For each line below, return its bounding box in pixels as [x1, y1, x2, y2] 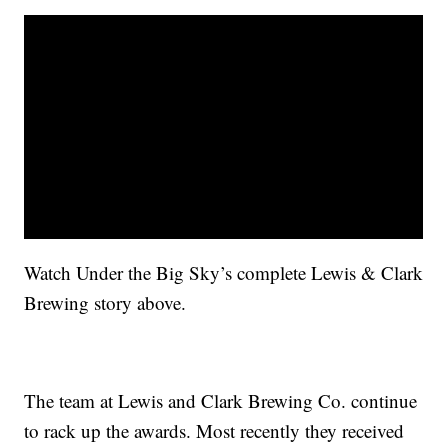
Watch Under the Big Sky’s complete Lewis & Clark [24, 260, 424, 286]
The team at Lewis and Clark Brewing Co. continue [24, 388, 418, 414]
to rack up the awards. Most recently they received [24, 418, 405, 444]
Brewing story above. [24, 290, 187, 316]
